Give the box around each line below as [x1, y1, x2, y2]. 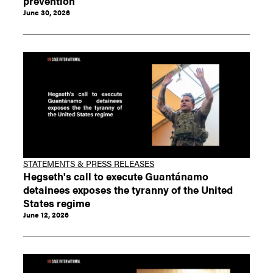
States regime [23, 194, 91, 210]
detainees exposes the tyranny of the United [23, 181, 233, 197]
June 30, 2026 [23, 6, 71, 18]
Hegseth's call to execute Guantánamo [23, 168, 209, 183]
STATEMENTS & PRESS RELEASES [23, 157, 155, 169]
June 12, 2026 [23, 208, 69, 220]
